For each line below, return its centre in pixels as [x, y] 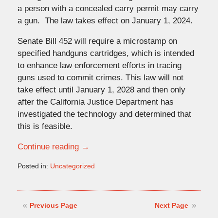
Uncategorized [72, 166]
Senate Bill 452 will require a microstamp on [97, 41]
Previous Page [53, 205]
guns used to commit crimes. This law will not [100, 77]
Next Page [172, 205]
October [29, 185]
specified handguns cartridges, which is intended [106, 53]
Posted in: [33, 166]
